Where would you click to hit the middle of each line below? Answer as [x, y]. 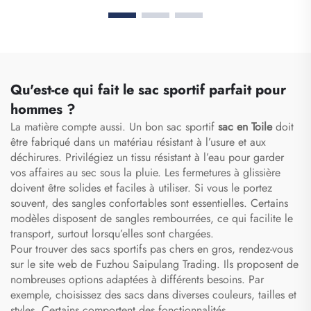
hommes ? [43, 109]
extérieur [78, 81]
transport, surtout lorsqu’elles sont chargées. [112, 233]
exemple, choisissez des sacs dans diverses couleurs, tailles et [153, 294]
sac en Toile [247, 126]
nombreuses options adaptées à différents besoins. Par [137, 279]
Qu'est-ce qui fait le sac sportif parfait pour [148, 90]
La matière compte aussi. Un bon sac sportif [114, 126]
